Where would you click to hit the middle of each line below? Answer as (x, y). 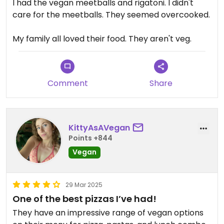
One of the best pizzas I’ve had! (84, 198)
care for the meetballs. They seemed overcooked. (111, 14)
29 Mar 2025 (84, 184)
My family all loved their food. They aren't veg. (102, 38)
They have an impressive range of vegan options (108, 212)
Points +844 (90, 138)
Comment (67, 83)
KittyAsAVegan (99, 128)
